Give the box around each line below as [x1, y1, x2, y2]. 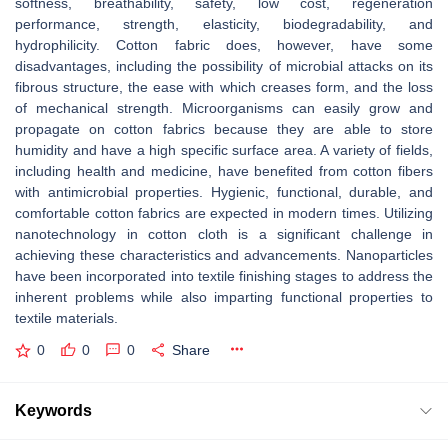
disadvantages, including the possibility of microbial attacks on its [15, 58, 433, 74]
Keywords [15, 401, 92, 419]
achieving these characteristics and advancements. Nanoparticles [15, 247, 433, 263]
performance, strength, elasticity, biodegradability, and [15, 16, 433, 32]
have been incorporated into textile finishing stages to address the [15, 268, 433, 284]
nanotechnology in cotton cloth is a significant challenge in [15, 226, 433, 242]
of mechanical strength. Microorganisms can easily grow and [15, 100, 433, 116]
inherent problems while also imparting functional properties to [15, 289, 433, 305]
